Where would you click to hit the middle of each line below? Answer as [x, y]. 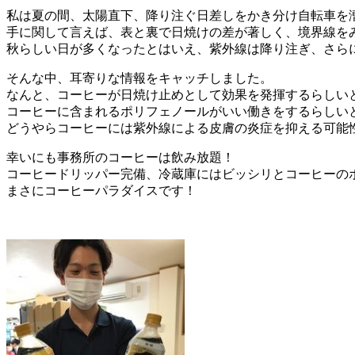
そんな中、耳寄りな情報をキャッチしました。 [139, 78]
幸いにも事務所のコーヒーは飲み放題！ [120, 157]
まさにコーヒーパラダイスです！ [101, 190]
